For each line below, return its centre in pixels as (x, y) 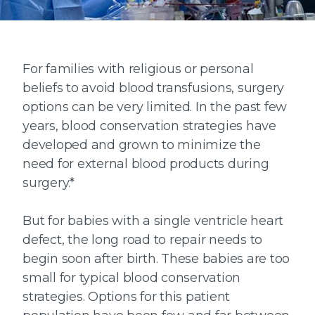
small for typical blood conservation (131, 278)
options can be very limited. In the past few (155, 107)
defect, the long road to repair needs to (142, 240)
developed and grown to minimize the (142, 145)
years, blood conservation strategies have (149, 126)
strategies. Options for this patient (126, 297)
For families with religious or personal (138, 69)
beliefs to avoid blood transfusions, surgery (153, 88)
